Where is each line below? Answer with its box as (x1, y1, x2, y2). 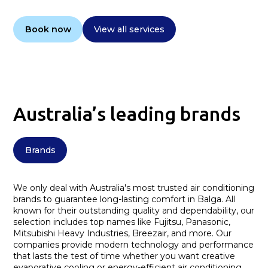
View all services (93, 23, 165, 35)
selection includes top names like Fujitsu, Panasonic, (13, 216, 231, 227)
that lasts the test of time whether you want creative (13, 250, 236, 261)
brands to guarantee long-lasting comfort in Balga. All (13, 193, 236, 205)
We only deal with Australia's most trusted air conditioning (13, 182, 255, 193)
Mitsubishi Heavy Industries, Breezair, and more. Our (13, 227, 232, 239)
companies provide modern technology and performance (13, 239, 254, 250)
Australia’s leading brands (13, 102, 241, 124)
